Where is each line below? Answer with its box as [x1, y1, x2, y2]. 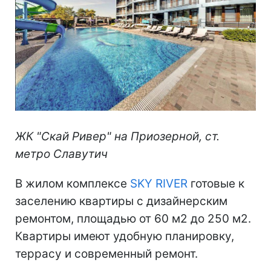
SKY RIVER [130, 176, 188, 191]
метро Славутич [15, 146, 108, 161]
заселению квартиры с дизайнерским [15, 194, 227, 208]
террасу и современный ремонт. [15, 246, 198, 261]
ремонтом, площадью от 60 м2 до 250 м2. [15, 211, 251, 226]
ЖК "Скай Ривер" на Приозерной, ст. [15, 129, 220, 143]
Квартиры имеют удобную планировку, [15, 229, 234, 243]
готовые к [188, 176, 244, 191]
